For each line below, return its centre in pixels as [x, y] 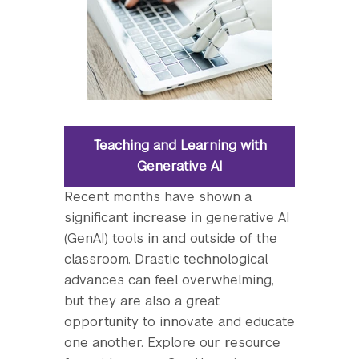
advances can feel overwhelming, [169, 280]
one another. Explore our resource [172, 343]
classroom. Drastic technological [166, 259]
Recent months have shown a [158, 197]
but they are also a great [142, 301]
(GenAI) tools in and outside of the [171, 238]
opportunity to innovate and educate [179, 322]
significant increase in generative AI [177, 218]
